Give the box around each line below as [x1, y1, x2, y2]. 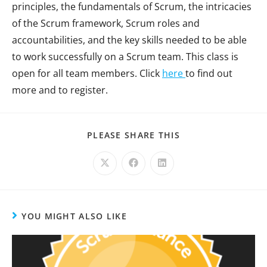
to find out [185, 66, 232, 80]
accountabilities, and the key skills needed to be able [12, 33, 247, 46]
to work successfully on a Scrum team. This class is [12, 49, 238, 63]
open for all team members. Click [12, 66, 162, 80]
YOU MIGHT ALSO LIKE [21, 210, 128, 222]
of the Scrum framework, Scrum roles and [12, 16, 200, 30]
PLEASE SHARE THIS [86, 129, 181, 141]
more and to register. [12, 83, 108, 97]
